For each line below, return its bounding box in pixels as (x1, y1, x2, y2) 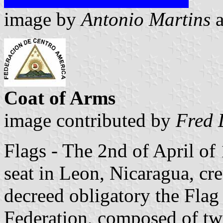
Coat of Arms (4, 87, 115, 109)
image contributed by (4, 110, 171, 131)
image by (4, 8, 81, 30)
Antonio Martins (81, 8, 216, 30)
